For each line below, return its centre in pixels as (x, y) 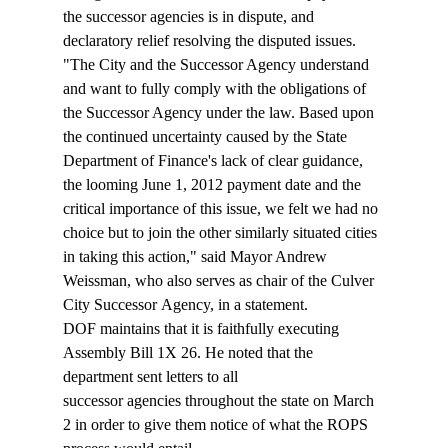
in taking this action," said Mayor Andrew (196, 257)
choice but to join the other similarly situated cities (221, 233)
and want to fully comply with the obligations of (216, 89)
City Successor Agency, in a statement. (185, 305)
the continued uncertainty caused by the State (206, 137)
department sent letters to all (152, 377)
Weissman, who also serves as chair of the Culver (220, 281)
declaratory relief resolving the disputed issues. (209, 41)
